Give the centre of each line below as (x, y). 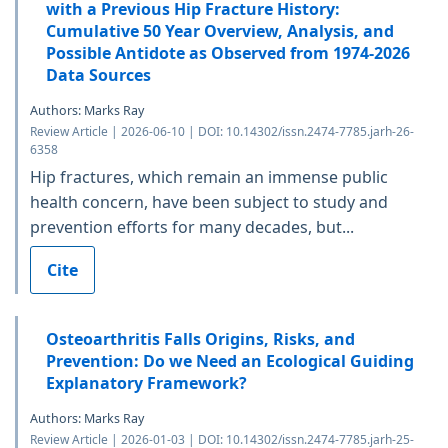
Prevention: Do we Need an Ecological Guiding (230, 360)
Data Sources (98, 74)
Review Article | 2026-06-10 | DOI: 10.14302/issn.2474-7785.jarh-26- (222, 131)
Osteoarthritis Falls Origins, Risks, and (200, 338)
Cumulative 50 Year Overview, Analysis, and (220, 30)
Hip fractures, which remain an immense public (209, 176)
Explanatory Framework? (146, 382)
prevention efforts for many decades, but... (192, 226)
